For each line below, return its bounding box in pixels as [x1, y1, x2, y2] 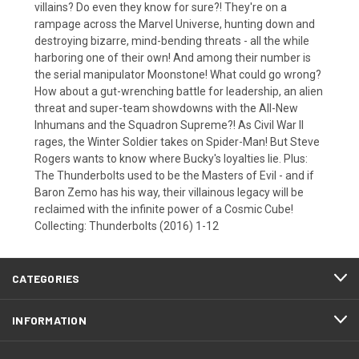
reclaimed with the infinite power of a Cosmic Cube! [34, 202, 293, 216]
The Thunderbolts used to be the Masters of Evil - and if [34, 168, 314, 182]
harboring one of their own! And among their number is [34, 50, 311, 64]
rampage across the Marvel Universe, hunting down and [34, 17, 315, 30]
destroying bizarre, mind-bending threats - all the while [34, 34, 309, 47]
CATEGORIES [12, 271, 80, 285]
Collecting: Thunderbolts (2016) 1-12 [34, 219, 219, 232]
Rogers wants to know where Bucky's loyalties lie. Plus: [34, 151, 308, 165]
